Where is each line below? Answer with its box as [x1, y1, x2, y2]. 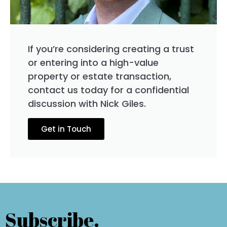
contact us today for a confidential [28, 83, 189, 96]
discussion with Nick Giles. [28, 97, 146, 110]
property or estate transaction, [28, 69, 171, 83]
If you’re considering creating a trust [28, 42, 194, 55]
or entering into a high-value [28, 56, 159, 69]
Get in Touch [41, 123, 91, 134]
